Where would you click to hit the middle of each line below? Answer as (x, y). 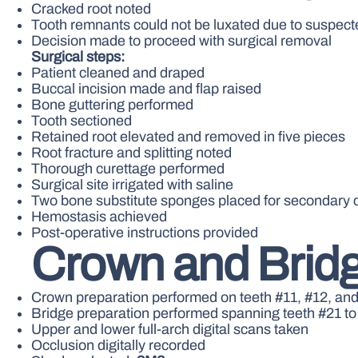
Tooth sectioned (82, 120)
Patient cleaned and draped (118, 72)
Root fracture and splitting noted (132, 152)
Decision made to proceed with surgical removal (182, 40)
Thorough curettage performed (128, 168)
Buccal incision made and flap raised (147, 88)
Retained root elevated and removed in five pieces (189, 136)
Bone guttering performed (113, 104)
